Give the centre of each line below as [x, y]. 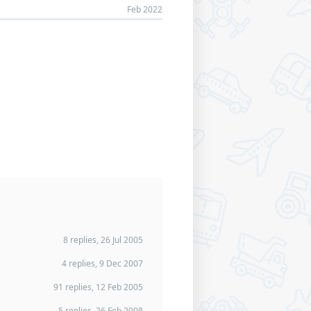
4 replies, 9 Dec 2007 [102, 263]
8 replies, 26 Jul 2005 [103, 240]
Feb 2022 [145, 9]
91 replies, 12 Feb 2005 [98, 287]
